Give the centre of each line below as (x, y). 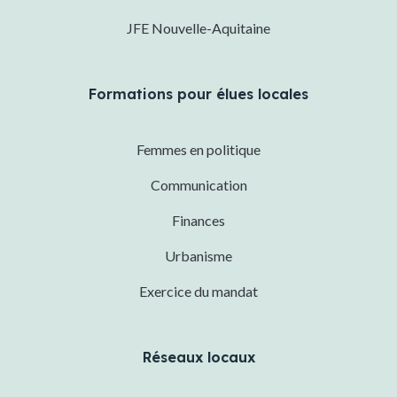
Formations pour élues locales (198, 94)
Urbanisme (198, 256)
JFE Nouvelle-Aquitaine (198, 28)
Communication (198, 185)
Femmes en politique (198, 150)
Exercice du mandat (198, 292)
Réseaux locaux (198, 358)
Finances (198, 221)
